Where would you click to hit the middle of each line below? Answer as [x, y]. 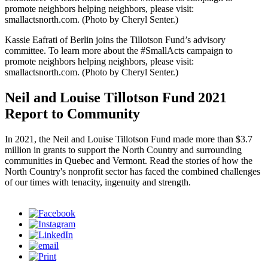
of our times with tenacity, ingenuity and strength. [98, 182]
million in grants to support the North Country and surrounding [123, 150]
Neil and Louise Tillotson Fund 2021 [116, 97]
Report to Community [72, 113]
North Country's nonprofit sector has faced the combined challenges [133, 171]
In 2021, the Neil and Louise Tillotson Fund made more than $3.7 [129, 139]
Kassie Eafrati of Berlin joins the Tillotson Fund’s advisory [115, 40]
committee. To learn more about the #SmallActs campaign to [119, 51]
